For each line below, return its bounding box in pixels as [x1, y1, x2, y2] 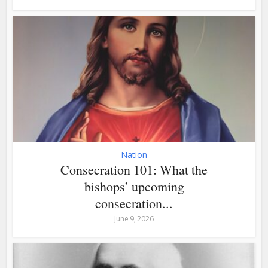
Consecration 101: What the [60, 161, 208, 179]
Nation [121, 149, 147, 161]
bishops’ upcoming [84, 178, 184, 196]
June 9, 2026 [114, 214, 154, 224]
